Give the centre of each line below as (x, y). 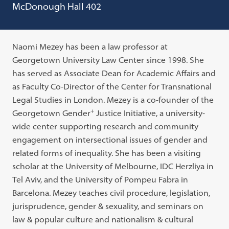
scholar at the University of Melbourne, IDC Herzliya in (113, 166)
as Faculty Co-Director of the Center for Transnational (112, 86)
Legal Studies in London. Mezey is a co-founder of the (113, 100)
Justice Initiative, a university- (150, 113)
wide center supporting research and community (106, 126)
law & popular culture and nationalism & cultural (103, 219)
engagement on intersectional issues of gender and (110, 140)
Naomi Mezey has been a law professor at (90, 47)
